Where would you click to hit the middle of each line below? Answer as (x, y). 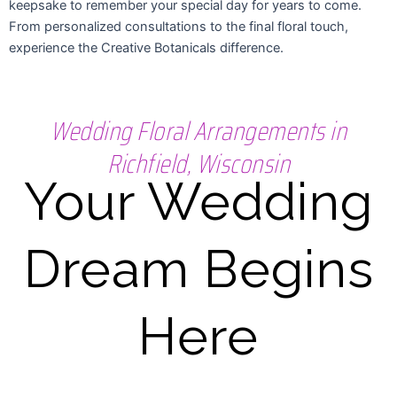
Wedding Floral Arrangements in (198, 131)
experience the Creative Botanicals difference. (146, 48)
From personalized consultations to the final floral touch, (179, 27)
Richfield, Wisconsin (198, 163)
